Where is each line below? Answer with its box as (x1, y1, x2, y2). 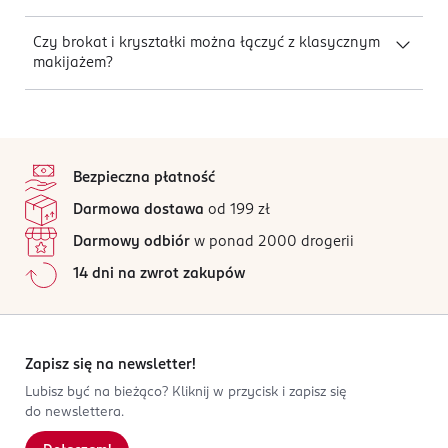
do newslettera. (25, 406, 124, 419)
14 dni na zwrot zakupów (73, 267, 245, 281)
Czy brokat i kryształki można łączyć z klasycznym (33, 36, 380, 50)
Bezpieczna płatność (73, 171, 215, 185)
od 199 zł (204, 203, 270, 217)
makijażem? (33, 56, 113, 70)
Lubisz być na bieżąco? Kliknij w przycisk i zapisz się (25, 386, 347, 399)
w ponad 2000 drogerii (190, 235, 354, 249)
